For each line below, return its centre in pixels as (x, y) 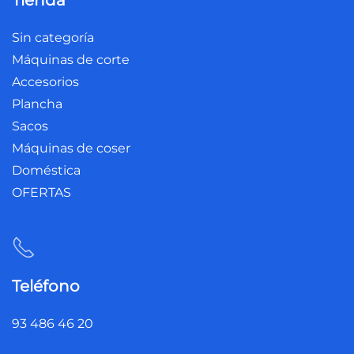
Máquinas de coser (71, 148)
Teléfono (46, 286)
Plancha (37, 104)
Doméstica (46, 170)
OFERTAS (41, 192)
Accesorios (45, 82)
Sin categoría (53, 38)
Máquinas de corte (71, 60)
